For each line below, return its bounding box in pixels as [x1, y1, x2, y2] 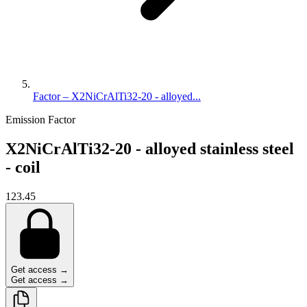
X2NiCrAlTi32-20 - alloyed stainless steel [5, 139, 294, 158]
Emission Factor [5, 114, 75, 125]
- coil [5, 158, 40, 176]
